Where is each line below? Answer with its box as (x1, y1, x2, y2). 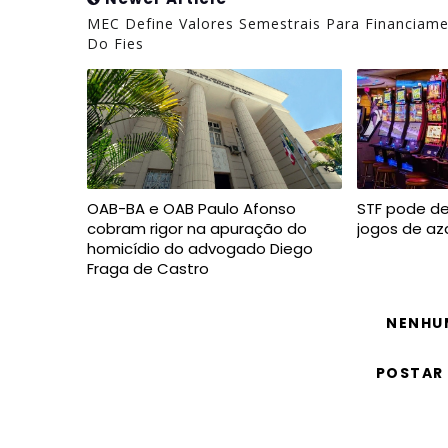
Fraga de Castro (87, 257, 209, 279)
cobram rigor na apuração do (87, 217, 307, 239)
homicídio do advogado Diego (87, 237, 313, 259)
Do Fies (87, 33, 144, 53)
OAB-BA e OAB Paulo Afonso (87, 197, 296, 219)
